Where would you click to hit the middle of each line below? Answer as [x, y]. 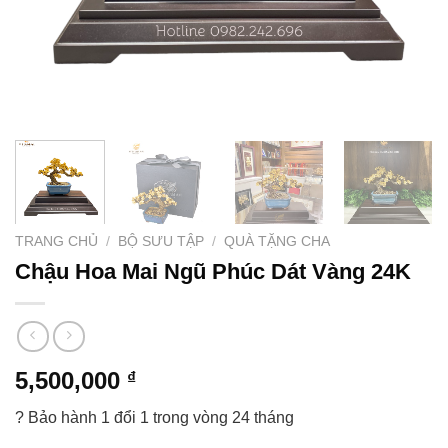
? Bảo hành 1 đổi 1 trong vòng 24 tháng [154, 417]
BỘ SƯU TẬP [161, 242]
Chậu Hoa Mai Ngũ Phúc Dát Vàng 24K [213, 272]
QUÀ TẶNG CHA [277, 242]
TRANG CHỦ [56, 242]
